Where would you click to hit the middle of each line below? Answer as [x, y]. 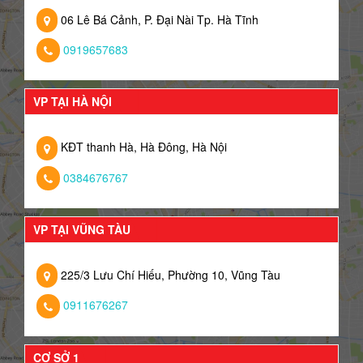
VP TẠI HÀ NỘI [73, 102]
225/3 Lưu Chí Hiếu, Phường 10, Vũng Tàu [169, 275]
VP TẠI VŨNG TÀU [82, 230]
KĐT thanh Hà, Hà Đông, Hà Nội [142, 147]
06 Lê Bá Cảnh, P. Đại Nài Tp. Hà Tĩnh [158, 19]
